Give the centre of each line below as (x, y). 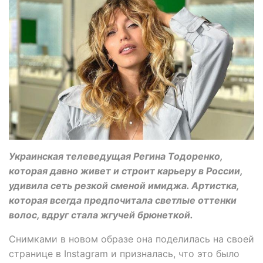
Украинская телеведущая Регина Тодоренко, (116, 156)
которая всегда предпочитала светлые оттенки (123, 200)
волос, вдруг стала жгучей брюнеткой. (101, 215)
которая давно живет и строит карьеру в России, (126, 171)
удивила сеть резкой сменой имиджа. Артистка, (124, 185)
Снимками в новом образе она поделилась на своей (131, 239)
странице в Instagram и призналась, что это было (124, 253)
